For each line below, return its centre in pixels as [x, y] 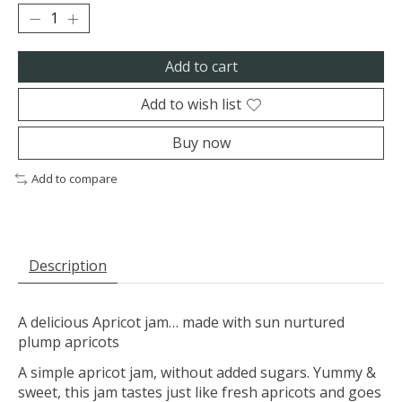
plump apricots [69, 342]
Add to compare [74, 179]
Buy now [201, 143]
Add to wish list [191, 105]
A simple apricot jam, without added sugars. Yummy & [197, 373]
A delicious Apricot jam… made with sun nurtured [181, 323]
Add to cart [201, 67]
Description [68, 266]
